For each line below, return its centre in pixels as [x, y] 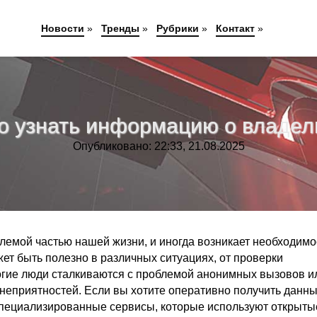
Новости [62, 28]
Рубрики [177, 28]
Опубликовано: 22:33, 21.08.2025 [158, 146]
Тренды [120, 28]
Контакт [235, 28]
